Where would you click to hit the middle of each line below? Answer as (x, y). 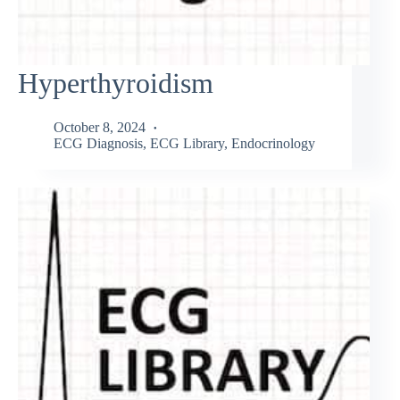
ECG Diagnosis (98, 143)
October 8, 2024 (100, 127)
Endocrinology (273, 143)
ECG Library (187, 143)
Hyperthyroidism (116, 83)
